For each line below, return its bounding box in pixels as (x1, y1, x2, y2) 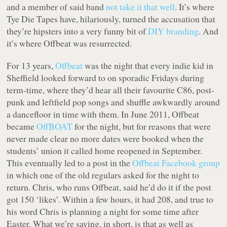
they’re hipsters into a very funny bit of (7, 25, 148, 37)
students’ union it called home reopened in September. (7, 144, 203, 157)
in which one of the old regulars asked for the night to (7, 169, 200, 181)
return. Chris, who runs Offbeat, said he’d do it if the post (7, 181, 212, 194)
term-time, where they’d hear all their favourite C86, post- (7, 84, 215, 96)
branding (166, 25, 199, 37)
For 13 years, (7, 59, 56, 72)
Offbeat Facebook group (132, 157, 220, 169)
